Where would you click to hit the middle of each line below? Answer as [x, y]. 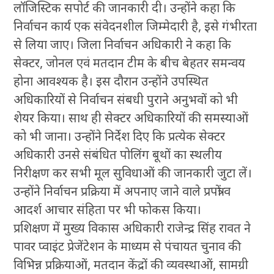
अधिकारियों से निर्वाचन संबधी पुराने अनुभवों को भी [126, 99]
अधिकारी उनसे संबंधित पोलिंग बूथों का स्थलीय [118, 154]
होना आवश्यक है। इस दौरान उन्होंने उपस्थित [111, 81]
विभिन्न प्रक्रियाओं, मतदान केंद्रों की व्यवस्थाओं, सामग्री [131, 264]
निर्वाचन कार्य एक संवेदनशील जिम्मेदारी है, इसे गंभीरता [135, 26]
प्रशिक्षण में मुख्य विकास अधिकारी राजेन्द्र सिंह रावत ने [132, 228]
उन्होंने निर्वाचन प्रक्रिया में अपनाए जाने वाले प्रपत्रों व [122, 191]
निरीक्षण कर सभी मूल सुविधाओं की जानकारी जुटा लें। [133, 172]
